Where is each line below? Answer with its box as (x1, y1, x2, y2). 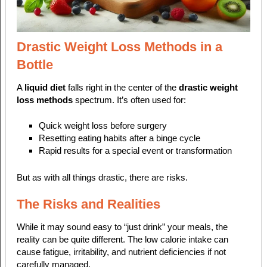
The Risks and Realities (16, 196, 160, 212)
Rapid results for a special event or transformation (39, 145, 232, 156)
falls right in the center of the (65, 82, 179, 92)
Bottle (16, 57, 53, 72)
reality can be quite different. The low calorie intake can (16, 234, 228, 244)
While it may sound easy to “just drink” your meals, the (16, 221, 228, 232)
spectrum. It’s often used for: (72, 94, 186, 105)
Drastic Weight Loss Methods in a (16, 39, 222, 54)
